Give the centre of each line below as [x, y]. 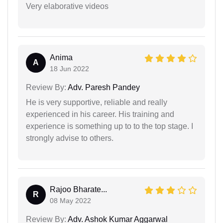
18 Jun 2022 [69, 68]
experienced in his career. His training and [100, 114]
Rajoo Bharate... [78, 189]
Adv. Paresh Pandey [103, 87]
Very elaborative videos [67, 6]
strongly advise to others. [70, 138]
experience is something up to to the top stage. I [110, 126]
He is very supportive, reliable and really [97, 102]
